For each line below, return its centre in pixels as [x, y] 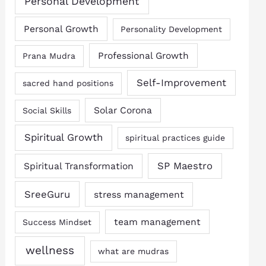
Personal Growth [61, 29]
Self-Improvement [181, 83]
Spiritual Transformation [78, 166]
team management [157, 222]
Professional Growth [143, 55]
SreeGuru [47, 194]
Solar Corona [123, 110]
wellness [50, 251]
